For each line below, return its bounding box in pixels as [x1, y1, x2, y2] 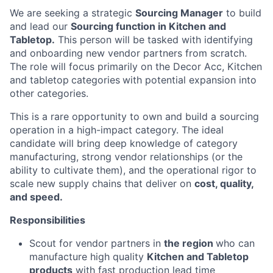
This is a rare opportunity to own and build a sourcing [10, 110, 259, 122]
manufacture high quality [29, 250, 147, 263]
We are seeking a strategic [10, 7, 135, 19]
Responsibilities [10, 214, 85, 226]
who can [216, 237, 255, 249]
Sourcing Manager [135, 7, 223, 19]
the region [164, 237, 216, 249]
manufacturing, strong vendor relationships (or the [10, 151, 243, 163]
